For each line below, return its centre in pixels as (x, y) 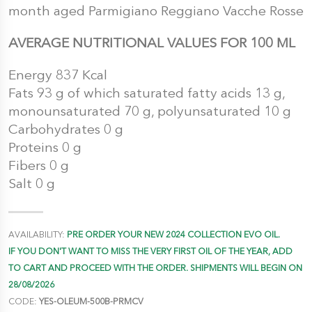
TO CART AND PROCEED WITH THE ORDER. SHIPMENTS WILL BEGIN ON (155, 268)
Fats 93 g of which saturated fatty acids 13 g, (147, 93)
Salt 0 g (32, 184)
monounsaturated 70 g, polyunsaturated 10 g (150, 111)
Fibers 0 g (39, 166)
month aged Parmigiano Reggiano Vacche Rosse (156, 11)
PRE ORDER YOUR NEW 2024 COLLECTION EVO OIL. (173, 235)
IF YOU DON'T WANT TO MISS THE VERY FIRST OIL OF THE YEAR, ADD (150, 251)
